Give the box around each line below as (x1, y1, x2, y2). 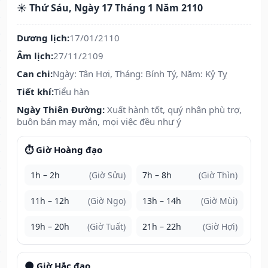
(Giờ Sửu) (89, 169, 126, 181)
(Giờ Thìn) (199, 169, 237, 181)
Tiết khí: (17, 86, 54, 98)
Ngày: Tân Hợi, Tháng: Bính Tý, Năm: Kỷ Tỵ (53, 68, 227, 80)
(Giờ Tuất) (87, 221, 126, 233)
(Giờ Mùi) (201, 195, 237, 207)
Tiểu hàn (54, 86, 89, 98)
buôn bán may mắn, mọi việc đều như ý (17, 115, 181, 128)
